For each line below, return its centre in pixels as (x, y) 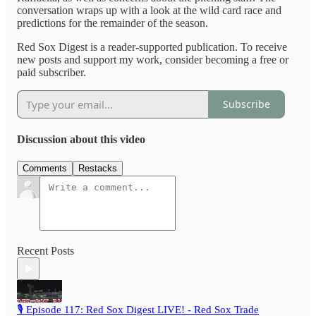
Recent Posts (45, 251)
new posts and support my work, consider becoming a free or (153, 59)
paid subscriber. (51, 72)
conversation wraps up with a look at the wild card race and (149, 10)
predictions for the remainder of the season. (113, 23)
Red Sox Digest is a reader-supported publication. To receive (152, 47)
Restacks (98, 169)
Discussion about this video (81, 140)
